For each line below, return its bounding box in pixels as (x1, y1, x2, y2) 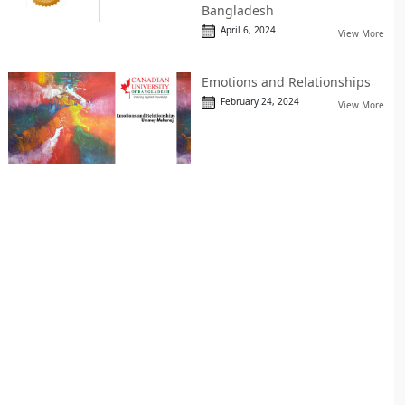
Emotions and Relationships (201, 72, 371, 90)
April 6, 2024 (214, 23, 276, 36)
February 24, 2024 (214, 95, 299, 108)
